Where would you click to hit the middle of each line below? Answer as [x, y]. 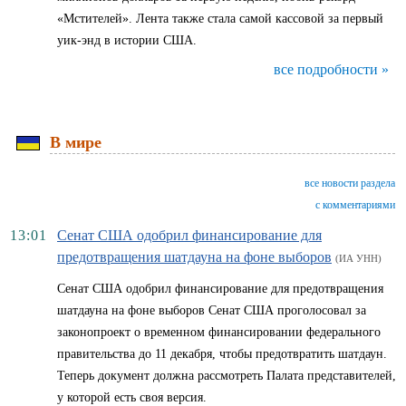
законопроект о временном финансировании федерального [219, 332]
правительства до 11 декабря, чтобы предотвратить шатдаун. [222, 354]
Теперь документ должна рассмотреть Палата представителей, [227, 376]
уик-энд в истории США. [127, 40]
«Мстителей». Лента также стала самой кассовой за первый [220, 19]
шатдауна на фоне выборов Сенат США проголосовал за [212, 310]
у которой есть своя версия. [132, 397]
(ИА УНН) [358, 258]
